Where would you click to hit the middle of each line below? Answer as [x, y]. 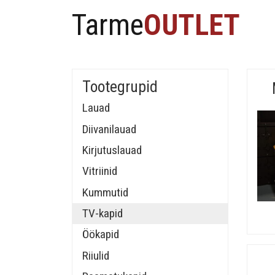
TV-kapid [103, 214]
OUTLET [192, 25]
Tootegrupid [120, 86]
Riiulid [96, 255]
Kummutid [105, 192]
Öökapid [101, 234]
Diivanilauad [109, 129]
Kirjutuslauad [112, 150]
